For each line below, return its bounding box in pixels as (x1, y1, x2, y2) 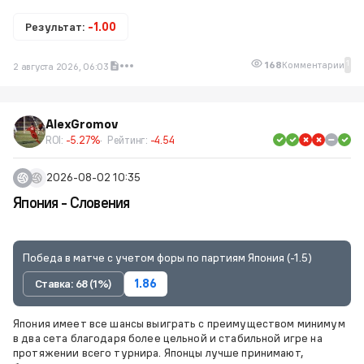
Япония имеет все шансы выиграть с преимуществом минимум (13, 316, 345, 331)
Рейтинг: (106, 132, 150, 146)
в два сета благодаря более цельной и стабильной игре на (13, 331, 323, 345)
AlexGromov (45, 115, 118, 132)
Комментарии (282, 58, 344, 71)
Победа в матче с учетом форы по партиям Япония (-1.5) (23, 249, 312, 265)
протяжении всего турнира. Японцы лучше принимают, (13, 345, 304, 360)
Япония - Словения (13, 193, 130, 212)
